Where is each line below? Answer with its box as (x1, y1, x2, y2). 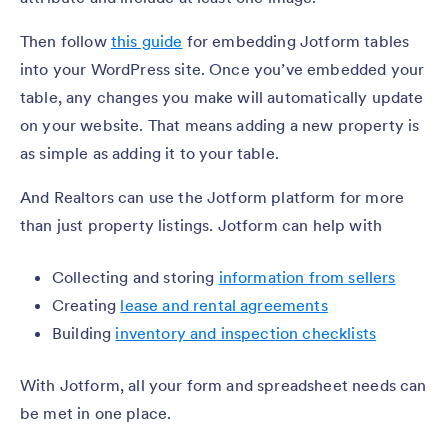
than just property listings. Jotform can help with (20, 214, 383, 235)
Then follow (20, 30, 111, 51)
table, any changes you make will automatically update (20, 86, 424, 107)
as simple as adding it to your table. (20, 142, 284, 163)
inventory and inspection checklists (115, 322, 377, 343)
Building (52, 322, 116, 343)
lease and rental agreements (120, 294, 328, 315)
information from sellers (218, 266, 396, 287)
